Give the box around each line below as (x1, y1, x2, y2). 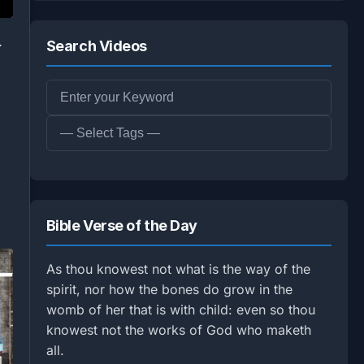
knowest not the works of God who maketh (45, 322, 311, 338)
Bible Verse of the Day (45, 217, 197, 234)
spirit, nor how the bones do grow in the (45, 281, 292, 297)
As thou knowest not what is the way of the (45, 261, 310, 277)
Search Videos (45, 37, 147, 54)
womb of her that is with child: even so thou (45, 301, 315, 318)
